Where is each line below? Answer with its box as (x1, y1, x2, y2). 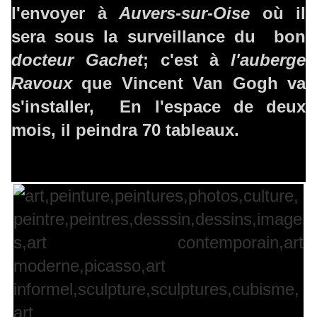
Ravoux (11, 74, 72, 93)
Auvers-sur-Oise (119, 4, 250, 23)
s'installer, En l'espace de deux (11, 97, 306, 117)
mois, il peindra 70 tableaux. (11, 120, 239, 140)
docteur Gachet (11, 50, 143, 70)
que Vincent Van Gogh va (72, 74, 306, 93)
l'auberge (231, 50, 306, 70)
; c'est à (142, 50, 231, 70)
